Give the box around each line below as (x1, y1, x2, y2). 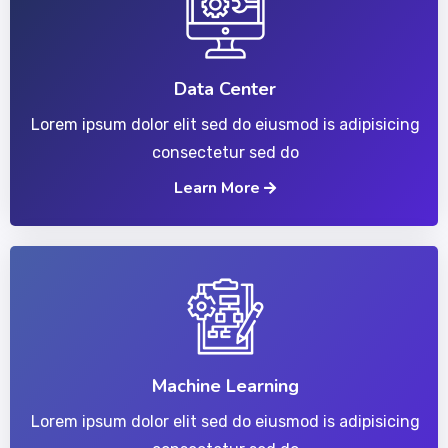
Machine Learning (151, 374, 299, 398)
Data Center (174, 77, 276, 101)
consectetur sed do (151, 143, 299, 162)
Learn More (174, 177, 264, 199)
